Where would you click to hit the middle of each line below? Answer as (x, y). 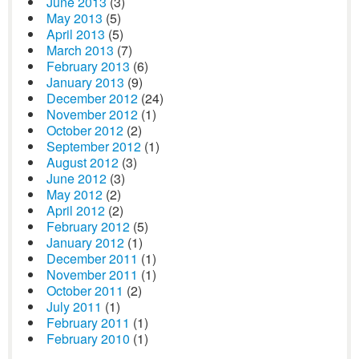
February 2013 (88, 66)
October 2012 (85, 130)
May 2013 (75, 18)
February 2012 (88, 226)
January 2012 (85, 242)
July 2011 (74, 307)
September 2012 (94, 146)
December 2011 (92, 258)
